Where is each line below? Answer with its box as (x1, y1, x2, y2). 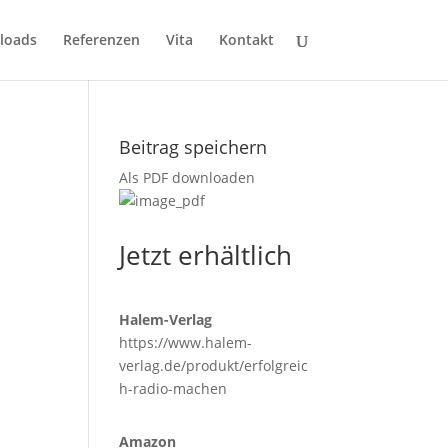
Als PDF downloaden (119, 168, 256, 187)
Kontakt (218, 30, 274, 49)
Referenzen (62, 30, 140, 49)
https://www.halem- (119, 333, 253, 352)
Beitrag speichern (119, 135, 268, 159)
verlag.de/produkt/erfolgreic (119, 356, 309, 375)
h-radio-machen (119, 379, 228, 398)
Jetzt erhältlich (119, 237, 293, 273)
